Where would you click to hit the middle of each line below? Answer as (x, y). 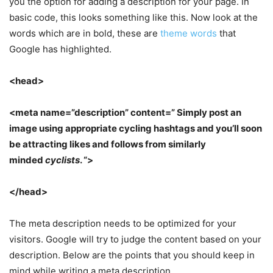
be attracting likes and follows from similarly (108, 144)
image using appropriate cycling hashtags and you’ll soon (136, 128)
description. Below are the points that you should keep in (132, 255)
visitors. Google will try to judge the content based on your (135, 239)
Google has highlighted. (60, 49)
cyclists (62, 160)
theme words (189, 33)
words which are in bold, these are (85, 33)
